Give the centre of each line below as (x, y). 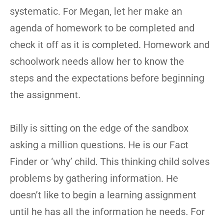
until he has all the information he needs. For (107, 212)
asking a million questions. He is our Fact (99, 145)
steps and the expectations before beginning (107, 78)
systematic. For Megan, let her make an (96, 11)
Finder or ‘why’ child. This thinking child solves (110, 162)
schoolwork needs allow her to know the (97, 61)
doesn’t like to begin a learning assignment (103, 195)
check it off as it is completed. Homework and (110, 45)
